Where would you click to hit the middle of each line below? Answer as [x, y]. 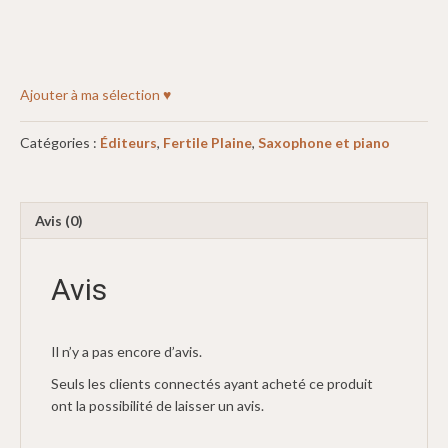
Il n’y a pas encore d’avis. [126, 351]
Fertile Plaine [207, 142]
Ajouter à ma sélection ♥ [95, 94]
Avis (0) [59, 220]
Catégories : [60, 142]
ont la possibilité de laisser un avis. [157, 405]
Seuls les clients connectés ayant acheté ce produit [212, 383]
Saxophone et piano [324, 142]
